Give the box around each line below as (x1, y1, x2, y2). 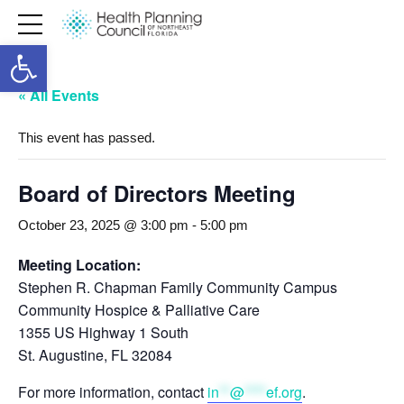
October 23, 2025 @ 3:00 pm (18, 217, 188, 233)
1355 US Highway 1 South (18, 322, 188, 343)
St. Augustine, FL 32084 (18, 344, 172, 365)
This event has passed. (18, 130, 155, 145)
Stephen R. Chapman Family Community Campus (18, 277, 337, 298)
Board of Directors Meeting (18, 178, 296, 208)
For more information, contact (18, 381, 207, 402)
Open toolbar (8, 37, 97, 69)
